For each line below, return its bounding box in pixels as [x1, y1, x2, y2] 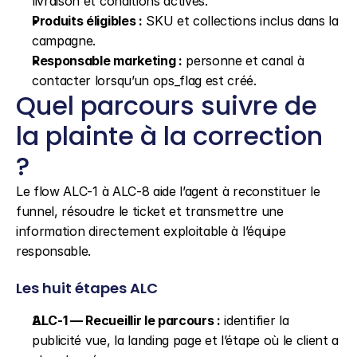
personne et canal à [182, 53, 304, 69]
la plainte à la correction [16, 118, 323, 154]
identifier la [220, 312, 289, 328]
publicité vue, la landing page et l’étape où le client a [32, 332, 339, 348]
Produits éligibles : [32, 13, 143, 29]
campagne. [32, 33, 96, 49]
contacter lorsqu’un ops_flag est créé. [32, 73, 257, 88]
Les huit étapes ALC [16, 278, 158, 298]
